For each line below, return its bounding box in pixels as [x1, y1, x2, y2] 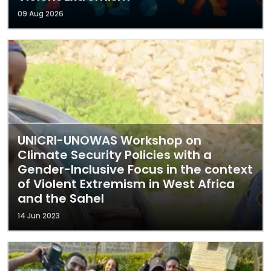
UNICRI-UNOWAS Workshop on [18, 132, 201, 149]
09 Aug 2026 [18, 8, 64, 19]
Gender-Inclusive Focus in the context [18, 161, 253, 178]
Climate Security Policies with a [18, 146, 212, 163]
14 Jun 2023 [18, 211, 60, 221]
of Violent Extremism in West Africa [18, 175, 235, 192]
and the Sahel [18, 190, 104, 207]
